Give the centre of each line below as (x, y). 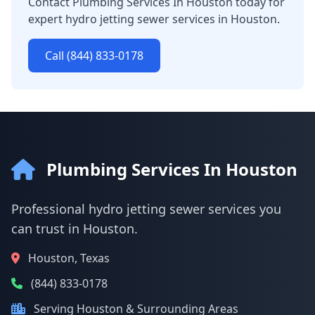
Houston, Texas (69, 258)
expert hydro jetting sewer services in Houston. (154, 19)
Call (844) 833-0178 (94, 56)
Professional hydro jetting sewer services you (146, 209)
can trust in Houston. (75, 229)
